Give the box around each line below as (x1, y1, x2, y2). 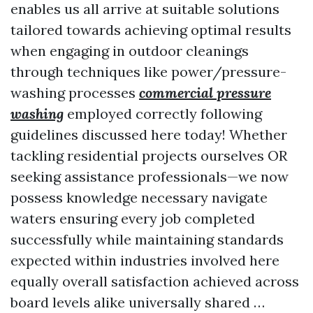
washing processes (10, 84, 139, 101)
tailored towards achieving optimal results (10, 21, 291, 38)
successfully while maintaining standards (10, 231, 284, 248)
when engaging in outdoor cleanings (10, 42, 249, 59)
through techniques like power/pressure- (10, 63, 286, 80)
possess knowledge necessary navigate (10, 189, 268, 206)
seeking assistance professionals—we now (10, 168, 289, 185)
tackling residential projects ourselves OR (10, 147, 287, 164)
